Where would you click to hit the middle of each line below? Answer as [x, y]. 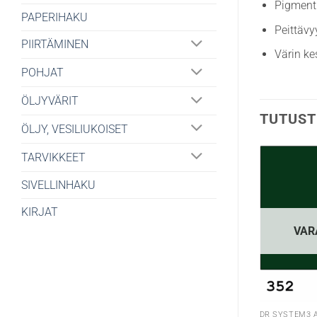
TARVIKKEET [53, 157]
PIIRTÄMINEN [55, 45]
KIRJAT [40, 212]
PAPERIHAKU [54, 17]
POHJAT [42, 73]
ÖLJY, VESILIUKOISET [75, 129]
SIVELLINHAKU [58, 185]
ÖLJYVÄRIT [50, 101]
